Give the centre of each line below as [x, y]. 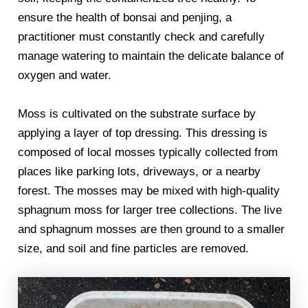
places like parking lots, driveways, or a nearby [140, 171]
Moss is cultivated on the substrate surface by [137, 113]
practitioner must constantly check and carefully [142, 37]
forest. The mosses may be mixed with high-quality [149, 190]
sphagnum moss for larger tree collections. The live [150, 210]
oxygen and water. [65, 76]
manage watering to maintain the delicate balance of [151, 56]
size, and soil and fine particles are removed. [134, 248]
